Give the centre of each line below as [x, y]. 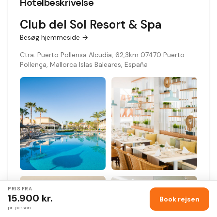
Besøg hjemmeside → [54, 37]
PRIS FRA [20, 189]
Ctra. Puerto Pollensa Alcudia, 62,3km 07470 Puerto [102, 55]
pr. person [19, 208]
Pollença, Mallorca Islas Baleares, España [84, 64]
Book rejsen [179, 199]
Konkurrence [47, 195]
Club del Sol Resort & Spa [91, 24]
